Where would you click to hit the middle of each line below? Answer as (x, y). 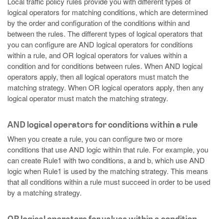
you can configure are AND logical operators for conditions (100, 44)
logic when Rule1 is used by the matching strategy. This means (108, 171)
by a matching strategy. (44, 192)
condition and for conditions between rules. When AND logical (105, 66)
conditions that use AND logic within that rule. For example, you (108, 149)
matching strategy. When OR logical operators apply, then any (106, 87)
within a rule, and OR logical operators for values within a (97, 55)
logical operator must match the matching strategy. (88, 98)
